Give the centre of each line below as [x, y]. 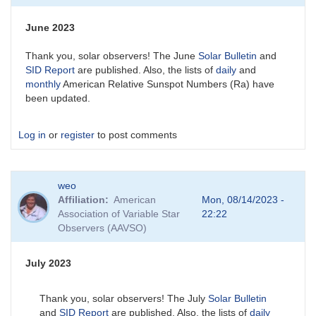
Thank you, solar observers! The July [122, 299]
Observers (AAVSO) [103, 228]
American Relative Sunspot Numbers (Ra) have [168, 84]
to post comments [136, 135]
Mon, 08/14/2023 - [243, 200]
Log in [32, 135]
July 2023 [48, 263]
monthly [43, 84]
